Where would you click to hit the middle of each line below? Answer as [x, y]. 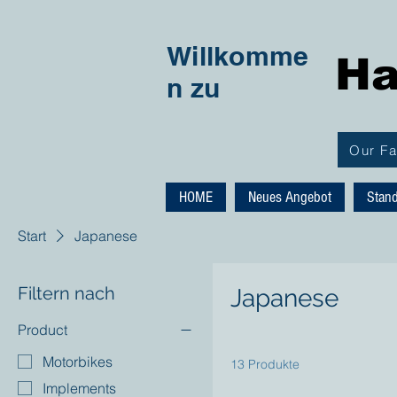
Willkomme [238, 56]
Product [43, 330]
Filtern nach [66, 293]
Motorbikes [78, 361]
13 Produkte [265, 364]
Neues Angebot [290, 197]
